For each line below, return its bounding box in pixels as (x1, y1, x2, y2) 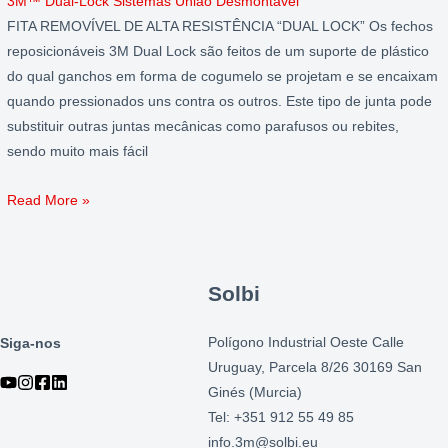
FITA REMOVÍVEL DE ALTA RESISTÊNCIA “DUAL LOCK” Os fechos (7, 19, 434, 35)
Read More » (7, 193, 91, 209)
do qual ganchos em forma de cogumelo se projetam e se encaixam (7, 69, 439, 85)
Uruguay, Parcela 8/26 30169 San (208, 359, 422, 375)
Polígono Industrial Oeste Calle (208, 334, 404, 350)
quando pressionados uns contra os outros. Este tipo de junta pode (7, 94, 433, 110)
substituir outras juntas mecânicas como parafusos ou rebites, (7, 119, 400, 135)
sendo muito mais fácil (7, 144, 149, 160)
